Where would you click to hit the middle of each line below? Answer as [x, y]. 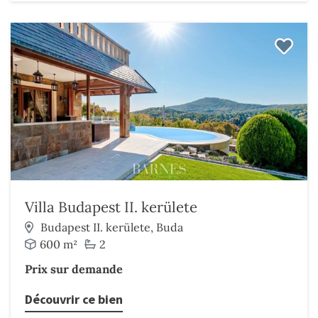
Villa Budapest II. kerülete [111, 207]
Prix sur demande [74, 269]
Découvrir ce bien [74, 299]
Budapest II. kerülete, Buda [112, 227]
